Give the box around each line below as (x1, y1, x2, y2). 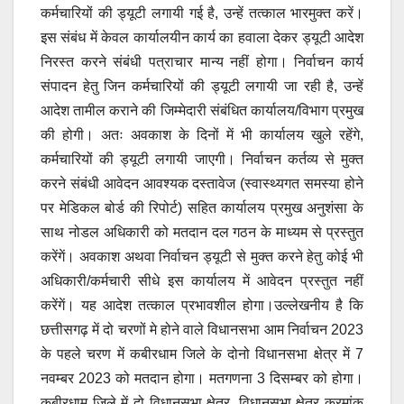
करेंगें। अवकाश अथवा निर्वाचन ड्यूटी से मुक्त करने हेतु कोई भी (41, 249, 363, 265)
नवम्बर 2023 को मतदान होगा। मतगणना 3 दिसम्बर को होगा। (41, 371, 363, 387)
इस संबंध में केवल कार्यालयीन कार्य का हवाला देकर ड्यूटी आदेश (41, 30, 363, 46)
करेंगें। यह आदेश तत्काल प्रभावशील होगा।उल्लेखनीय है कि (41, 298, 363, 314)
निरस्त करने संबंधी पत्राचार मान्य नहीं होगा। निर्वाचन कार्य (41, 54, 363, 70)
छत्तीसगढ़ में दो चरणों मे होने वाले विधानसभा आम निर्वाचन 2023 (41, 322, 363, 338)
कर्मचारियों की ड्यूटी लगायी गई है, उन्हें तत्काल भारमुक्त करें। (41, 5, 363, 22)
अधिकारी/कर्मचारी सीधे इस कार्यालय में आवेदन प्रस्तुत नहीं (41, 273, 363, 289)
